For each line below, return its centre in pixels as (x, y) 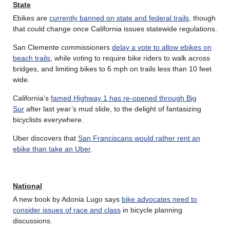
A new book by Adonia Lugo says (67, 199)
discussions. (33, 221)
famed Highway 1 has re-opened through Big (124, 98)
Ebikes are (31, 18)
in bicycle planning (151, 210)
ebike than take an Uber (52, 149)
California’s (32, 98)
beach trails (32, 58)
